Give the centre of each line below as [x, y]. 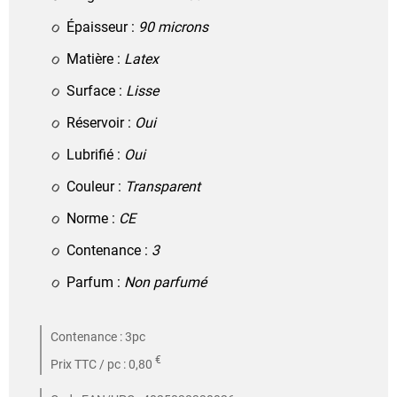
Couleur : [96, 186]
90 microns [173, 27]
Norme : [93, 218]
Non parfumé [165, 282]
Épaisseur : [102, 27]
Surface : [96, 90]
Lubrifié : [95, 154]
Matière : [95, 58]
